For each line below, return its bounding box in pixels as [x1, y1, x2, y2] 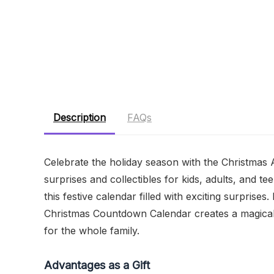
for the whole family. [44, 224, 139, 237]
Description [53, 111, 106, 124]
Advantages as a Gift [44, 259, 150, 272]
